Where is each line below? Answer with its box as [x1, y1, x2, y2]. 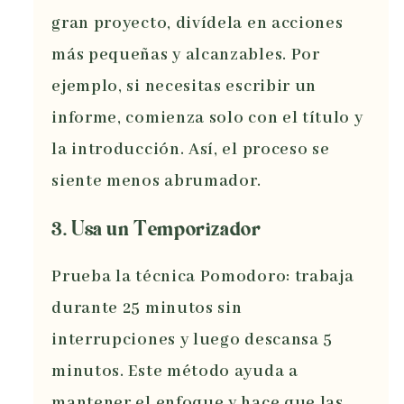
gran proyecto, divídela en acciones [51, 12, 344, 34]
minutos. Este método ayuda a [51, 361, 298, 383]
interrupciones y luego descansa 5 [51, 329, 334, 352]
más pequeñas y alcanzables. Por [51, 43, 320, 66]
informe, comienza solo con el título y [51, 106, 363, 129]
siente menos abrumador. [51, 170, 262, 192]
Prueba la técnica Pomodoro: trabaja [51, 266, 354, 289]
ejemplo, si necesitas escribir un [51, 75, 317, 97]
